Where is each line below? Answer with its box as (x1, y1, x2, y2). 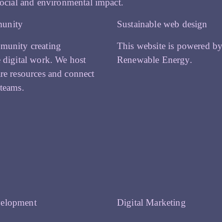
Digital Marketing (117, 197, 186, 208)
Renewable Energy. (117, 54, 192, 65)
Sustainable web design (117, 18, 208, 29)
